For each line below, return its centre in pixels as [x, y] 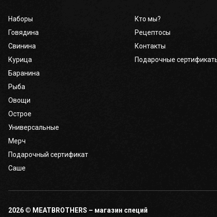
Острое [20, 114]
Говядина [23, 32]
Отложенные [45, 93]
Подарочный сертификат [48, 155]
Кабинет [38, 30]
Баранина [24, 73]
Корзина [38, 63]
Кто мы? [147, 19]
